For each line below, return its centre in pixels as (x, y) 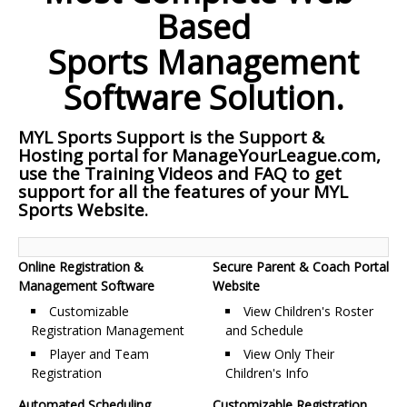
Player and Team (99, 354)
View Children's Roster (308, 311)
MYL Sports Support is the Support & (171, 137)
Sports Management (203, 62)
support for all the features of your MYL (183, 192)
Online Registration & (81, 267)
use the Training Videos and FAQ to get (180, 174)
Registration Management (108, 330)
